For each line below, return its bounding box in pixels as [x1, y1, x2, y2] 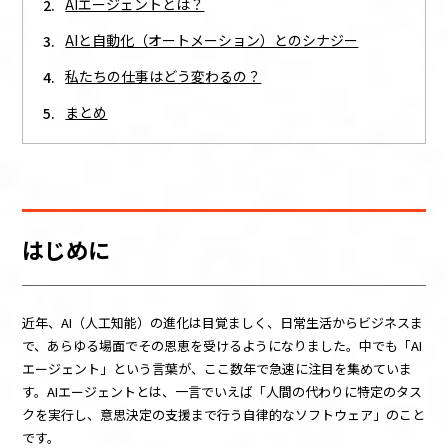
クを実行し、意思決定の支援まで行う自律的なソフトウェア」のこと [22, 404, 426, 424]
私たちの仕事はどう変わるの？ [65, 65, 262, 86]
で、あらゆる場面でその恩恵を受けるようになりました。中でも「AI [22, 335, 423, 355]
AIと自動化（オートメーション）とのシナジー [65, 29, 359, 50]
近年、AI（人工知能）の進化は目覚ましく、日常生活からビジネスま [22, 312, 424, 332]
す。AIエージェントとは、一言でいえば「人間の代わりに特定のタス [22, 381, 423, 401]
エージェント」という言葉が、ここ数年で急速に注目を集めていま [22, 358, 413, 378]
